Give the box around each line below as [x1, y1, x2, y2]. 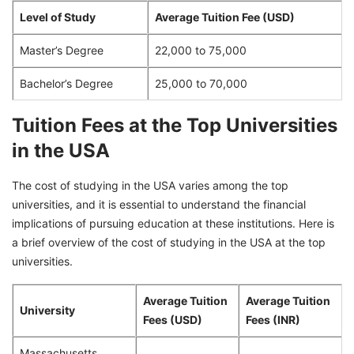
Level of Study [20, 9, 96, 24]
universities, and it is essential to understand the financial [12, 197, 306, 211]
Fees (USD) [143, 312, 202, 326]
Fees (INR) [246, 312, 300, 326]
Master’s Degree [20, 43, 104, 57]
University [20, 303, 75, 317]
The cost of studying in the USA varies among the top [12, 178, 288, 192]
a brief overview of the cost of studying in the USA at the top [12, 235, 326, 249]
